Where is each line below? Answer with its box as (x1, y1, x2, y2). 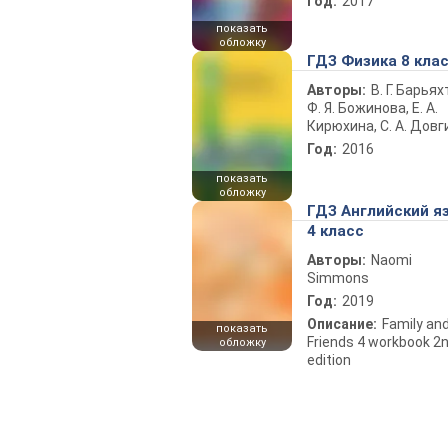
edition (307, 352, 351, 368)
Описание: (307, 316, 377, 332)
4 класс (307, 222, 364, 240)
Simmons (307, 270, 369, 286)
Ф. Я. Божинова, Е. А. (307, 100, 438, 116)
